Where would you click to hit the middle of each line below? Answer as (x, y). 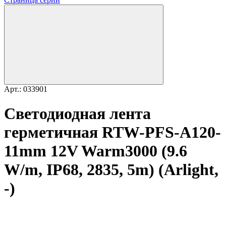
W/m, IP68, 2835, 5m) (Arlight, (111, 170)
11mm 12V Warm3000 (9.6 (96, 151)
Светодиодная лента (77, 114)
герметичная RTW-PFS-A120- (112, 132)
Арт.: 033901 (26, 89)
